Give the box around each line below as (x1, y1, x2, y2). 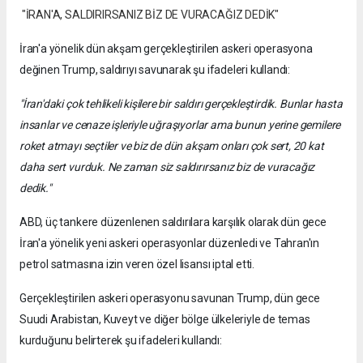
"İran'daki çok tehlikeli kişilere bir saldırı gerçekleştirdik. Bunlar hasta (19, 97, 343, 111)
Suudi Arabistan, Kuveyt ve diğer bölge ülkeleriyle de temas (19, 313, 310, 327)
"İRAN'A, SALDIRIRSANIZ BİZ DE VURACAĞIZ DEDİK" (21, 8, 279, 22)
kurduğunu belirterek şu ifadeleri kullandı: (19, 334, 222, 348)
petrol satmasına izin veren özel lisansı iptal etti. (19, 258, 255, 271)
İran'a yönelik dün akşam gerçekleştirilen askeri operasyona (19, 42, 313, 56)
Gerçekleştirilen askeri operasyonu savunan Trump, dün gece (19, 292, 320, 305)
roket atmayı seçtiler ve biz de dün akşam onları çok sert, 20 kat (19, 139, 324, 153)
